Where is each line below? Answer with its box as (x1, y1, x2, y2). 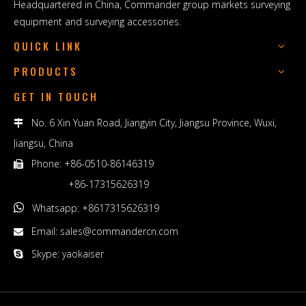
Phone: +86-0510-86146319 (31, 157, 154, 170)
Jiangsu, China (14, 137, 73, 150)
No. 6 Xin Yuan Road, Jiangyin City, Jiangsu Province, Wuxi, (31, 116, 277, 129)
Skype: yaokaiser (23, 247, 104, 260)
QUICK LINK (14, 38, 82, 53)
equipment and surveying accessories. (14, 15, 184, 28)
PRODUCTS (14, 64, 78, 79)
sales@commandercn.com (60, 225, 178, 238)
